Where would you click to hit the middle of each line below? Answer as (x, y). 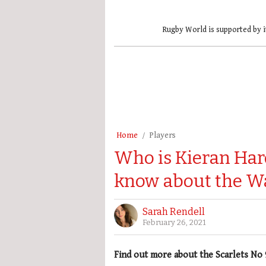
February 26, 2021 (174, 222)
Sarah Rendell (174, 211)
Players (162, 135)
